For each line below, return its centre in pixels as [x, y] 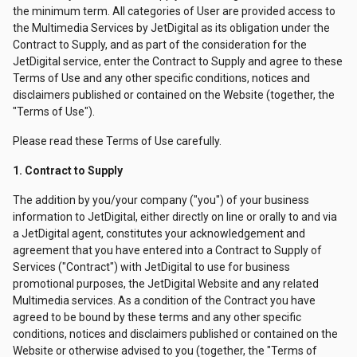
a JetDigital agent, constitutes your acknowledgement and [159, 233]
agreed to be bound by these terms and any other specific [157, 317]
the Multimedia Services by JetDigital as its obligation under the [171, 28]
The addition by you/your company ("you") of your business [161, 200]
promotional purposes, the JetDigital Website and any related [166, 284]
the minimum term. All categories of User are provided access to [174, 11]
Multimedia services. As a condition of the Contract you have [164, 300]
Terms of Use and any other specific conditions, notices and [161, 78]
